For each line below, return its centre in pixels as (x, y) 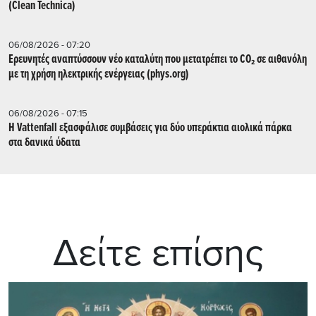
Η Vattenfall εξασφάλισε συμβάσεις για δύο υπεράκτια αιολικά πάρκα (150, 128)
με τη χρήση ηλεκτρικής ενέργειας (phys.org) (99, 74)
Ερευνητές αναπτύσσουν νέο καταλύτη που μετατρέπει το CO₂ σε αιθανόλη (158, 59)
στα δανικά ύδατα (44, 142)
